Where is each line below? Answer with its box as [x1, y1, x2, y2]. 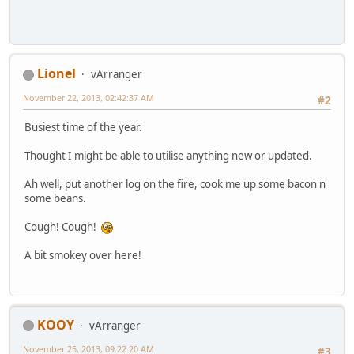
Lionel [37, 65, 76, 83]
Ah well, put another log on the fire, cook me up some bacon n [24, 177, 326, 192]
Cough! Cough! [24, 220, 101, 235]
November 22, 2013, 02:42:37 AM [23, 92, 154, 104]
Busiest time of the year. [24, 120, 142, 135]
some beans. [24, 191, 86, 206]
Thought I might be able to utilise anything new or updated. [24, 149, 312, 164]
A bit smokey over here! [24, 248, 141, 263]
